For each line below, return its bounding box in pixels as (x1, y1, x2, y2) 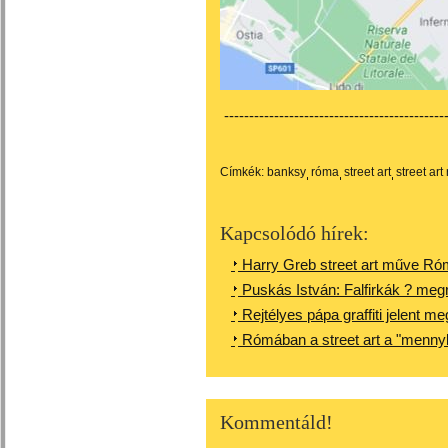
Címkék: (220, 165, 264, 179)
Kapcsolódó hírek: (220, 222, 369, 244)
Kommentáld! (220, 411, 333, 433)
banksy (267, 165, 306, 179)
